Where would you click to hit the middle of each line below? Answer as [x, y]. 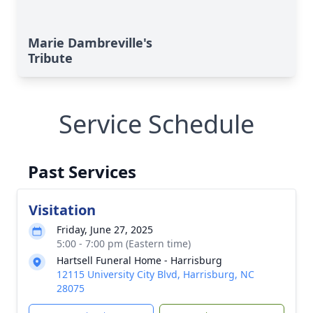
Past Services [82, 172]
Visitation [62, 210]
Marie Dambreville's [90, 43]
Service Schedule [156, 124]
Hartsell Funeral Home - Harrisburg [139, 260]
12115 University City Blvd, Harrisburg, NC [155, 274]
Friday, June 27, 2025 [105, 230]
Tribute [50, 58]
